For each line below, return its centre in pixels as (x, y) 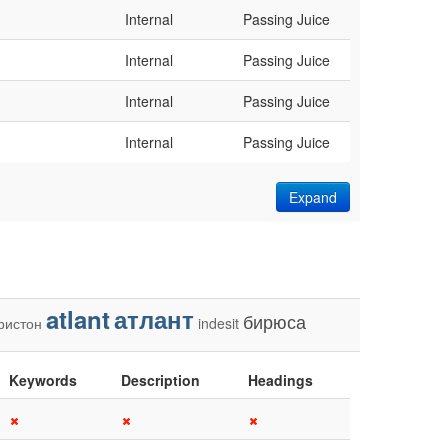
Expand (313, 196)
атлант (154, 318)
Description (160, 379)
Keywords (43, 379)
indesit (218, 322)
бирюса (274, 320)
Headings (280, 379)
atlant (78, 318)
